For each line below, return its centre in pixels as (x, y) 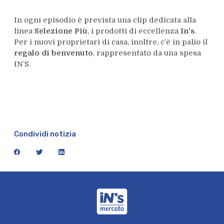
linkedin (74, 151)
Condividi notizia (45, 134)
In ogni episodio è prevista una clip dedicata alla (105, 20)
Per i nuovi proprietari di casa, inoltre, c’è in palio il (110, 42)
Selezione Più (61, 31)
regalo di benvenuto (53, 53)
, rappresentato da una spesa (147, 53)
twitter (51, 151)
